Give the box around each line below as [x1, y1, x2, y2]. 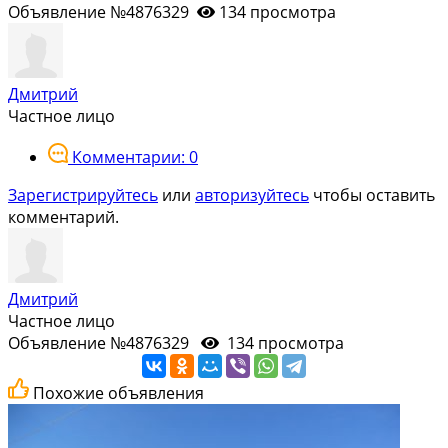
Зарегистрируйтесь [8, 183, 158, 206]
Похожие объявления [33, 381, 204, 404]
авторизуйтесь [195, 183, 309, 206]
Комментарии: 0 [72, 145, 198, 168]
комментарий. [8, 205, 119, 228]
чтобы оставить [309, 183, 435, 206]
